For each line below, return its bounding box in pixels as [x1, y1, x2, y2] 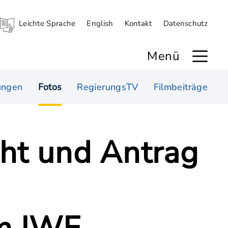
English [87, 18, 113, 28]
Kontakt [124, 18, 152, 28]
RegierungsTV [77, 81, 138, 93]
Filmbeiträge [153, 81, 208, 93]
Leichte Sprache [18, 18, 76, 28]
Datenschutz [163, 18, 208, 28]
